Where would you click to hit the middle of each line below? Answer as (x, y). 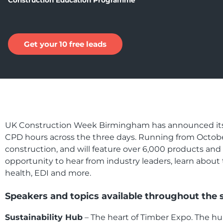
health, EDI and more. (48, 173)
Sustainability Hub (44, 217)
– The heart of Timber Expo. (139, 217)
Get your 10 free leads (65, 44)
